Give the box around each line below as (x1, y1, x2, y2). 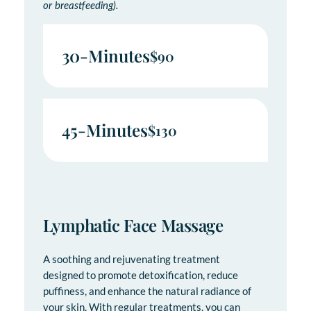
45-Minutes (61, 118, 148, 141)
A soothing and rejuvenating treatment (42, 253, 220, 265)
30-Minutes (61, 44, 150, 67)
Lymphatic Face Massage (42, 213, 224, 236)
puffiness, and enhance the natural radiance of (42, 285, 251, 297)
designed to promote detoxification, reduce (42, 269, 238, 281)
